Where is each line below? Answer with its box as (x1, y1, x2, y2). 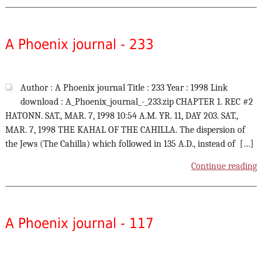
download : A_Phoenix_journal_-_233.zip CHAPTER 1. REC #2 (20, 96, 253, 108)
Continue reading (191, 161, 257, 172)
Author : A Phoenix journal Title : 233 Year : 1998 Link (20, 82, 227, 94)
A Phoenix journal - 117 (5, 215, 154, 232)
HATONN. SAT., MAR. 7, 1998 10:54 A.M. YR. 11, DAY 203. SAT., (5, 111, 238, 122)
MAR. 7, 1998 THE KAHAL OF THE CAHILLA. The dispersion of (5, 125, 245, 136)
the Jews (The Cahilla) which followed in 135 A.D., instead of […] (5, 139, 254, 150)
